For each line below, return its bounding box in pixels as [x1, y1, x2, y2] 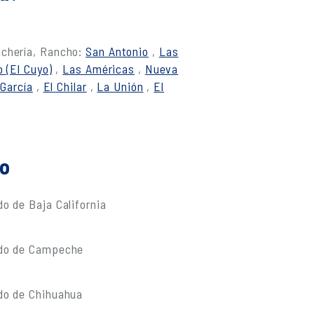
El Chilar [43, 78, 87, 94]
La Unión [97, 78, 144, 94]
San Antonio [86, 43, 149, 59]
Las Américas [62, 61, 135, 76]
